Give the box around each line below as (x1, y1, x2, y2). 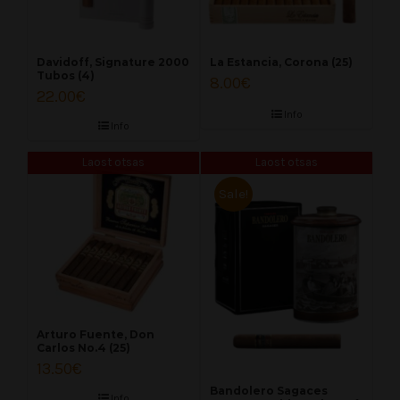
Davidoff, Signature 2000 (37, 55, 189, 70)
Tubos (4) (37, 69, 95, 83)
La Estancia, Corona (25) (210, 55, 353, 70)
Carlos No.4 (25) (37, 341, 130, 355)
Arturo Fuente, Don (37, 328, 154, 342)
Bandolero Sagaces (210, 383, 328, 397)
